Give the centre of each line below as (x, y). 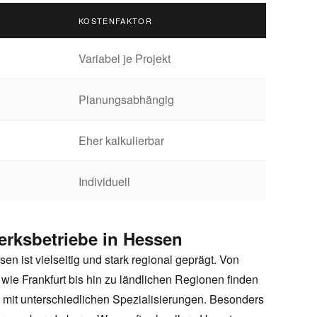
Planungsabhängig (126, 99)
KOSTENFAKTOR (115, 21)
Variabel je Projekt (125, 58)
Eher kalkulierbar (121, 140)
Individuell (104, 181)
